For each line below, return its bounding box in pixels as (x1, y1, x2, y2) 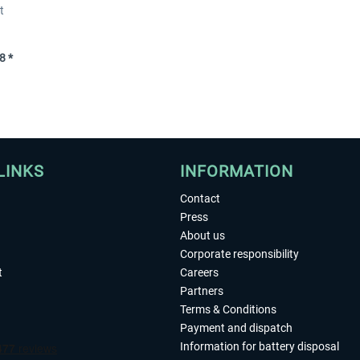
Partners (180, 284, 223, 298)
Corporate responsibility (180, 247, 299, 261)
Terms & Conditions (180, 303, 276, 317)
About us (180, 229, 225, 243)
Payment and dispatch (180, 321, 292, 335)
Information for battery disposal (180, 340, 339, 354)
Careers (180, 266, 219, 280)
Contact (180, 192, 220, 206)
